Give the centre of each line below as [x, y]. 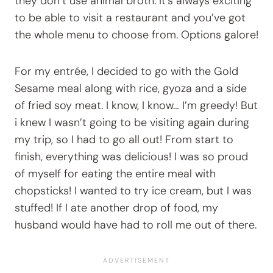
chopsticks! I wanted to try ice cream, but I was [133, 191]
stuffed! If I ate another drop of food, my [116, 208]
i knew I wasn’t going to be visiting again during [132, 123]
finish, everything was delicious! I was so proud [131, 157]
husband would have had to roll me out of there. [136, 225]
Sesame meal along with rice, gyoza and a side [131, 89]
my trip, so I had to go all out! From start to [124, 140]
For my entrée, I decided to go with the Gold [126, 72]
